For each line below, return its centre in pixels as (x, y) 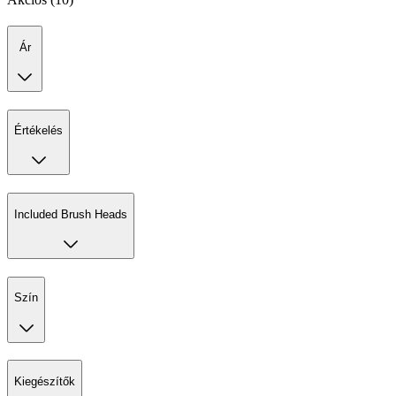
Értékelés (38, 131)
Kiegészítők (45, 381)
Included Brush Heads (71, 214)
